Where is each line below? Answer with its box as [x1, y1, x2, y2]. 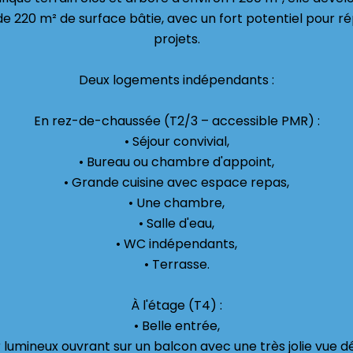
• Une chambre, [128, 194, 225, 212]
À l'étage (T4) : [131, 296, 222, 314]
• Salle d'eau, [139, 214, 214, 232]
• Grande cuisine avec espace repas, [64, 173, 289, 191]
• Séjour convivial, [124, 132, 229, 150]
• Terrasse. [143, 255, 210, 273]
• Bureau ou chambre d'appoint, [79, 153, 274, 171]
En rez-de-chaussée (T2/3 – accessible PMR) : [33, 112, 320, 130]
